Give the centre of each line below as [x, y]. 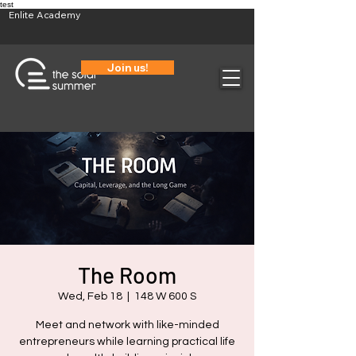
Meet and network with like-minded [127, 325]
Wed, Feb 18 [90, 296]
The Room [127, 275]
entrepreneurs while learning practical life [127, 342]
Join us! [128, 68]
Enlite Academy [45, 15]
